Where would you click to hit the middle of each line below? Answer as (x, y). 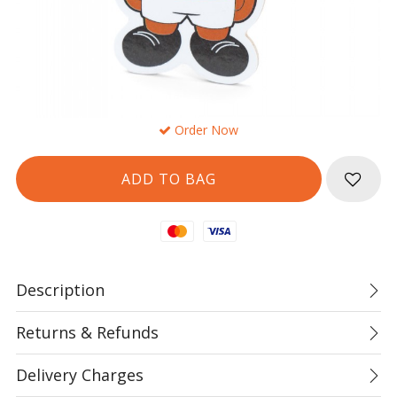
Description (60, 290)
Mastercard (198, 229)
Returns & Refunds (87, 332)
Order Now (205, 130)
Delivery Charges (80, 375)
